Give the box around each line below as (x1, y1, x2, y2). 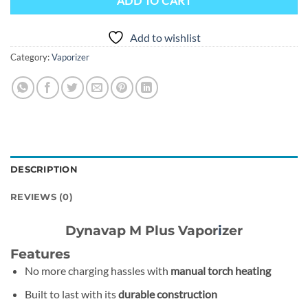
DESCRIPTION (10, 164, 78, 175)
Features (10, 245, 70, 262)
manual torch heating (170, 263, 271, 277)
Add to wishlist (130, 31, 201, 45)
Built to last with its (24, 287, 118, 301)
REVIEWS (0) (10, 192, 73, 203)
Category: (10, 52, 52, 63)
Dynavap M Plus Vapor (65, 222, 218, 239)
